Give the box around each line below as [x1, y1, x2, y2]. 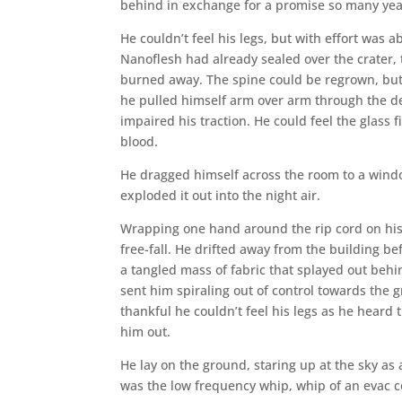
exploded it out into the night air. [120, 186, 321, 204]
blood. [120, 132, 159, 150]
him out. [120, 322, 171, 340]
